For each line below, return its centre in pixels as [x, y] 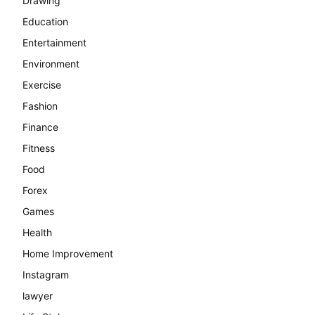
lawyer [38, 295]
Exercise [42, 84]
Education [45, 21]
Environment [51, 63]
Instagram [46, 274]
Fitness [39, 148]
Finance [40, 127]
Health [37, 232]
